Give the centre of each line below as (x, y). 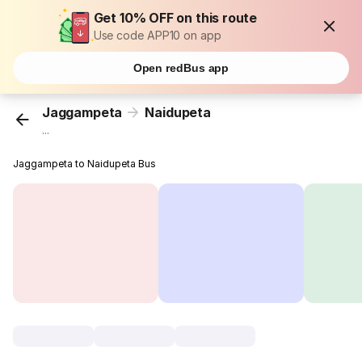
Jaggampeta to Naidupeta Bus (85, 164)
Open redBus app (181, 68)
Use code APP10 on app (157, 35)
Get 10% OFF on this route (175, 18)
